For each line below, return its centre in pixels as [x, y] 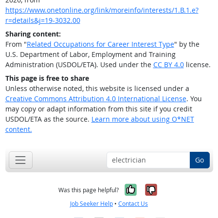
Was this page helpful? [89, 190]
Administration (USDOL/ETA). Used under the [79, 65]
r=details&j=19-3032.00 [43, 20]
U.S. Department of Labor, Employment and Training [90, 54]
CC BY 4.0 [168, 65]
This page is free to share [47, 78]
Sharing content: [33, 34]
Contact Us [133, 203]
